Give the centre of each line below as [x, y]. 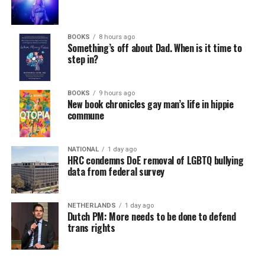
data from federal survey [116, 172]
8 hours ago [117, 37]
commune [85, 116]
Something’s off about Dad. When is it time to [154, 48]
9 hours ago [117, 93]
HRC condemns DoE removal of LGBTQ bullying [155, 161]
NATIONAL [83, 150]
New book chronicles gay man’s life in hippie [150, 104]
